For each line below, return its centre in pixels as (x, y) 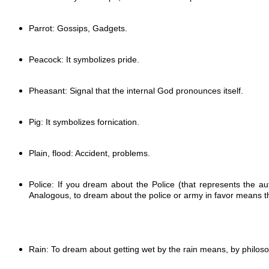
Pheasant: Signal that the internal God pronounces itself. (136, 90)
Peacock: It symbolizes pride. (84, 59)
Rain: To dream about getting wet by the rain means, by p (138, 249)
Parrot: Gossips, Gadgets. (78, 28)
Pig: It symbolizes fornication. (84, 122)
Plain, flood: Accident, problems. (89, 153)
